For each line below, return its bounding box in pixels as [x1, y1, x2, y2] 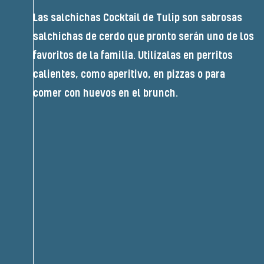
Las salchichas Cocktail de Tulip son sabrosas [33, 11, 242, 25]
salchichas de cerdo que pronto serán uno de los [33, 30, 254, 44]
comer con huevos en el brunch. [33, 87, 178, 100]
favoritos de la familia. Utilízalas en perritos [33, 49, 233, 62]
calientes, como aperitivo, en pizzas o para [33, 68, 225, 81]
